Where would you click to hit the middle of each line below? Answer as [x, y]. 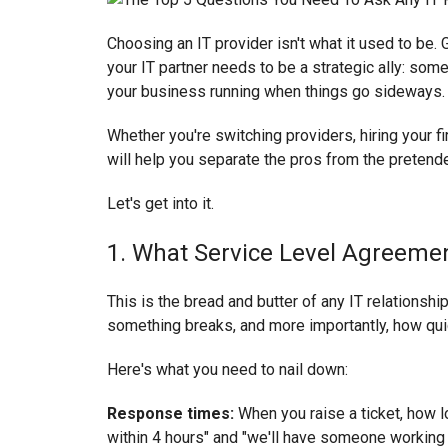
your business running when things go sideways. [276, 91]
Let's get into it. [160, 203]
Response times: [170, 413]
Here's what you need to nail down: [227, 369]
